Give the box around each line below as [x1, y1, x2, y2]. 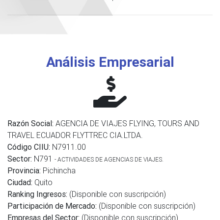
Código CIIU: [7, 142, 50, 152]
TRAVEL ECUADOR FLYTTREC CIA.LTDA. [7, 130, 143, 140]
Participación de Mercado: [7, 201, 99, 211]
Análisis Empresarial [46, 54, 174, 70]
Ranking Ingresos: [7, 189, 67, 199]
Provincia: [7, 165, 41, 175]
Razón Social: [7, 118, 54, 128]
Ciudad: [7, 177, 32, 187]
